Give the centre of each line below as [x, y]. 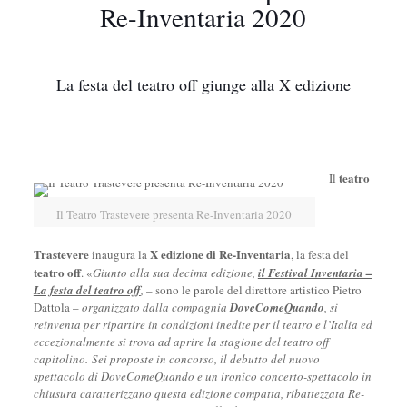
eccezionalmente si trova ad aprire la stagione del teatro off [181, 342]
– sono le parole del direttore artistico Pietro [252, 290]
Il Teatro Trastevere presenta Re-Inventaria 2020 [174, 214]
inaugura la [119, 254]
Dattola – [57, 307]
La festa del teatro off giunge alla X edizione [203, 84]
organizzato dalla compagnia [155, 307]
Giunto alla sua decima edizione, [175, 273]
